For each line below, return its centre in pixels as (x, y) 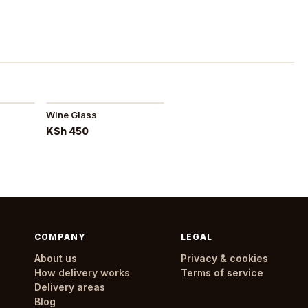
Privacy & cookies (224, 258)
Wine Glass (71, 114)
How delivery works (82, 272)
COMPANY (60, 236)
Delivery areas (69, 287)
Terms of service (222, 272)
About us (55, 258)
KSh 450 (67, 131)
